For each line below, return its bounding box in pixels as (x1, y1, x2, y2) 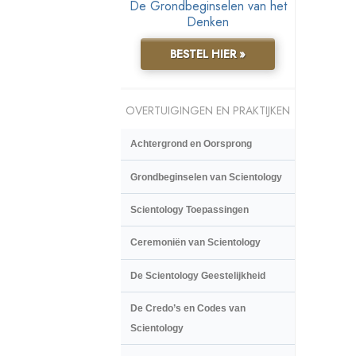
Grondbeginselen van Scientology (130, 171, 282, 183)
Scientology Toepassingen (130, 203, 249, 215)
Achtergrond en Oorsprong (130, 138, 252, 150)
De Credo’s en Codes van (130, 303, 246, 315)
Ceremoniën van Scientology (130, 237, 261, 249)
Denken (187, 13, 229, 32)
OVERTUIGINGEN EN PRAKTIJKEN (126, 103, 290, 119)
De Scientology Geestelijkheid (130, 269, 265, 281)
